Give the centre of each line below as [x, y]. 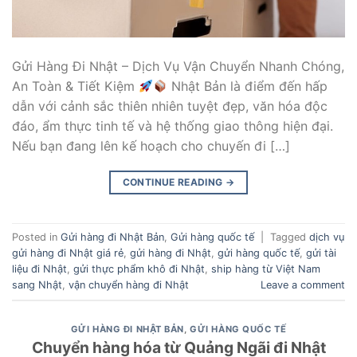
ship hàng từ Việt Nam [266, 269]
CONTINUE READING [174, 182]
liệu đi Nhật [39, 269]
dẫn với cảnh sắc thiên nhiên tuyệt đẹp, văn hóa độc [170, 106]
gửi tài [321, 253]
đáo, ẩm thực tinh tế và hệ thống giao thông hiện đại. [173, 126]
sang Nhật [37, 284]
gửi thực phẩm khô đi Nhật [139, 269]
